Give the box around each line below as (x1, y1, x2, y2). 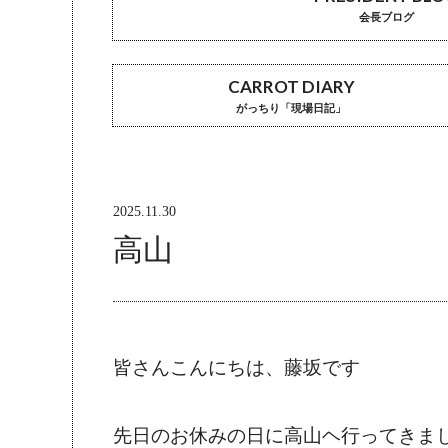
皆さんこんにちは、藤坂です (113, 356, 360, 382)
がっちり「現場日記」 (236, 102, 347, 115)
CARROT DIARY (227, 76, 355, 98)
